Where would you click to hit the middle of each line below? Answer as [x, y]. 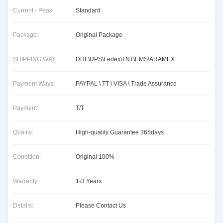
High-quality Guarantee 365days [120, 132]
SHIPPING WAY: [35, 59]
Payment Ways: [34, 84]
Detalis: [23, 206]
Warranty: [26, 181]
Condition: [27, 157]
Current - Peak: [33, 10]
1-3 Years [89, 181]
